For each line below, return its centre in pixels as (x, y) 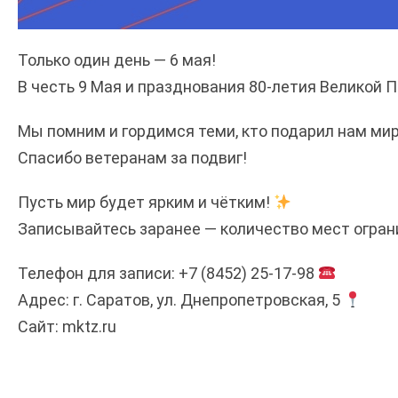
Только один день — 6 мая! (117, 60)
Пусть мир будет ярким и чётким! (146, 202)
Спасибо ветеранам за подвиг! (132, 158)
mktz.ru (89, 326)
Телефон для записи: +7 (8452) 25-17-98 (168, 273)
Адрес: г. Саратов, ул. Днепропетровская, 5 (181, 300)
